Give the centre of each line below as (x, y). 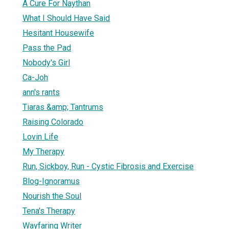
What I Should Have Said (66, 18)
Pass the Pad (47, 48)
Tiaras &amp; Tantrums (63, 107)
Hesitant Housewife (58, 33)
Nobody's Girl (46, 62)
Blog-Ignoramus (51, 181)
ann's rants (41, 92)
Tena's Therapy (49, 211)
